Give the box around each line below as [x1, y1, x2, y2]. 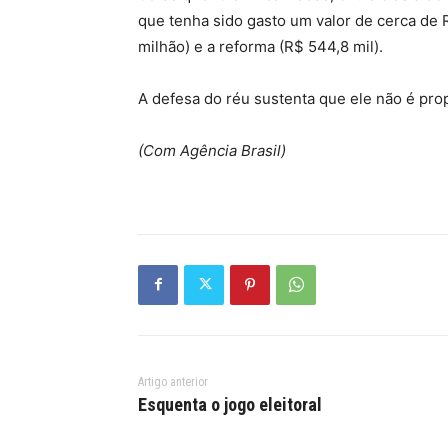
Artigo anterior [138, 374, 208, 389]
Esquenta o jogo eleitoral [138, 393, 322, 415]
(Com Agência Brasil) [138, 140, 286, 160]
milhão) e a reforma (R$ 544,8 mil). [138, 36, 383, 56]
